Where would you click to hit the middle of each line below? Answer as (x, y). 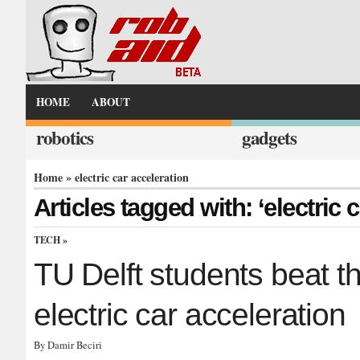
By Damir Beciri (68, 346)
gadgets (269, 138)
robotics (64, 138)
